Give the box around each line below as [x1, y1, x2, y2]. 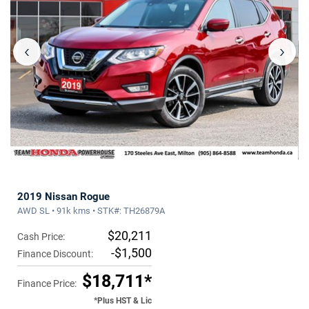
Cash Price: [17, 230, 65, 242]
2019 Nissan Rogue [17, 190, 110, 203]
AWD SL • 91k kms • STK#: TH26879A [17, 205, 165, 216]
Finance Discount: [17, 248, 93, 259]
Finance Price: [17, 277, 77, 289]
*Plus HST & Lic [94, 295, 152, 306]
